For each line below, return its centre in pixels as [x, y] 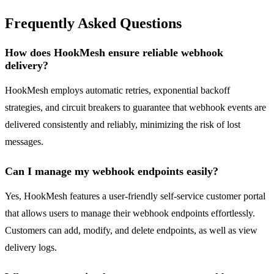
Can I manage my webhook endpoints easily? [112, 172]
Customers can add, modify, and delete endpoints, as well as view [131, 231]
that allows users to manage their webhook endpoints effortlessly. [130, 213]
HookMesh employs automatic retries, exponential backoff [117, 91]
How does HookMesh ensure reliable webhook [114, 53]
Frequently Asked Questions [93, 24]
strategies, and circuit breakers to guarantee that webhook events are [135, 108]
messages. [24, 142]
